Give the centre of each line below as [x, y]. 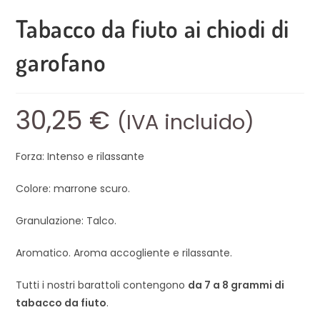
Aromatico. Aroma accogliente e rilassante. [124, 253]
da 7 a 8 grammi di [236, 285]
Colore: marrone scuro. [73, 189]
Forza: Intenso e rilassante [80, 157]
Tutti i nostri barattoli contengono [102, 285]
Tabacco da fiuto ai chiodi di [152, 29]
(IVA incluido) [186, 122]
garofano [61, 62]
